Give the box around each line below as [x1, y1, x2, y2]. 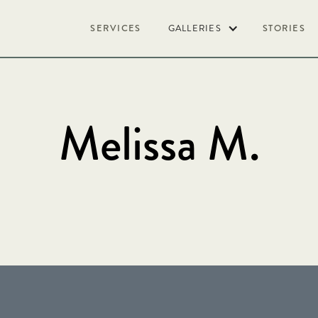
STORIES [263, 22, 305, 35]
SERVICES [90, 22, 141, 35]
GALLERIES [168, 22, 222, 35]
